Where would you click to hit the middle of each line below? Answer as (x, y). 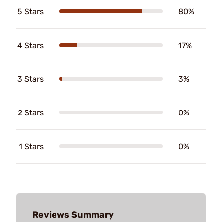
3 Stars (30, 79)
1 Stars (31, 146)
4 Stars (30, 45)
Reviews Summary (73, 214)
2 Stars (31, 112)
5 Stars (30, 11)
